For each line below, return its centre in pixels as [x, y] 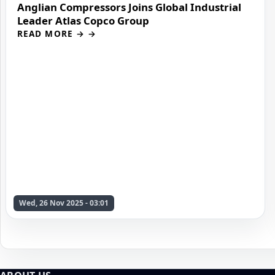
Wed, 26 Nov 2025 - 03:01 [64, 203]
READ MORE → [51, 33]
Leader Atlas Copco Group [83, 20]
